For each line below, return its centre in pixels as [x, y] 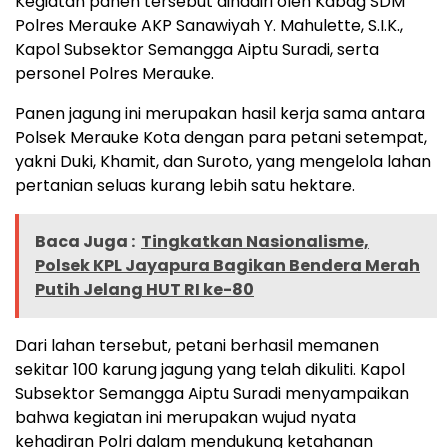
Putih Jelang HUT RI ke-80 [144, 290]
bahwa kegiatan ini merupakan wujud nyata [185, 418]
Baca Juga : [85, 242]
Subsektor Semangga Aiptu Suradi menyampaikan [212, 394]
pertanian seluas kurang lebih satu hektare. [185, 186]
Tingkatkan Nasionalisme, [255, 242]
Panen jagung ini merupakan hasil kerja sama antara [220, 114]
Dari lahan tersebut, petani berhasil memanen [197, 346]
